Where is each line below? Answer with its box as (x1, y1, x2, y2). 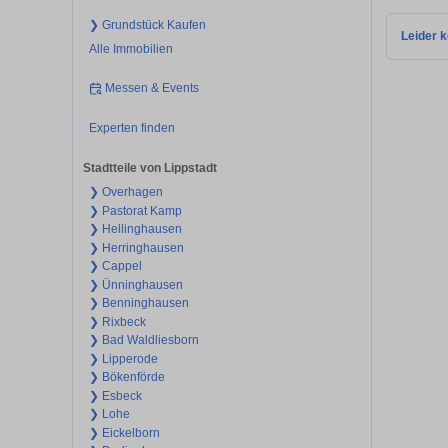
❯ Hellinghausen (88, 222, 182, 237)
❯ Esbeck (88, 388, 142, 403)
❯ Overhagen (88, 185, 163, 200)
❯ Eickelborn (88, 425, 160, 440)
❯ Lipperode (88, 351, 158, 366)
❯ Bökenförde (88, 370, 165, 385)
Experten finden (88, 120, 175, 135)
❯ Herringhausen (88, 240, 184, 255)
